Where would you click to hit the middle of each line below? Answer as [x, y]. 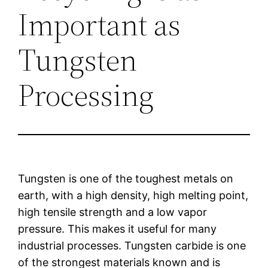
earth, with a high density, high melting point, [133, 195]
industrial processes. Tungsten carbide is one [132, 245]
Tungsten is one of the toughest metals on [126, 178]
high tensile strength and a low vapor [113, 212]
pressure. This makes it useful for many [118, 229]
